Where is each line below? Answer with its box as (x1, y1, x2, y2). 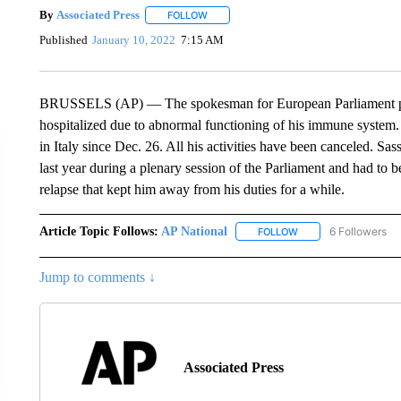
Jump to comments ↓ (38, 269, 156, 285)
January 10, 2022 (92, 33, 176, 47)
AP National (160, 224, 227, 238)
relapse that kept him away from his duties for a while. (38, 181, 348, 197)
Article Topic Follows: (38, 224, 158, 238)
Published (38, 33, 88, 47)
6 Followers (328, 224, 387, 238)
